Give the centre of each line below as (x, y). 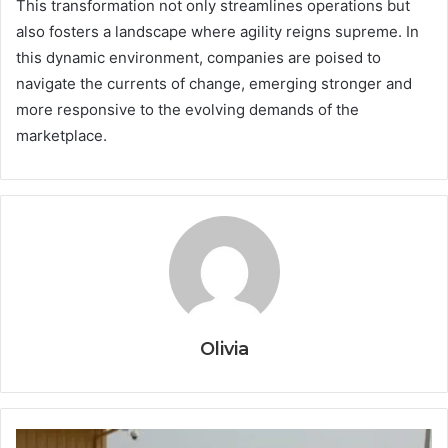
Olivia (224, 349)
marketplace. (61, 136)
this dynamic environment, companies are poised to (198, 58)
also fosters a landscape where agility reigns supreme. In (217, 32)
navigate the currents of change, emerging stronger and (214, 84)
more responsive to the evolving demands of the (187, 110)
